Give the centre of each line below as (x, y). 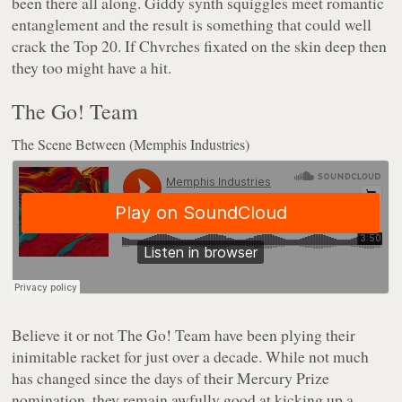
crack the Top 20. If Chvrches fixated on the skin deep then (200, 46)
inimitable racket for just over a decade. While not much (191, 357)
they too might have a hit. (92, 68)
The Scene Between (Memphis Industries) (131, 144)
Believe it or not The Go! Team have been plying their (184, 335)
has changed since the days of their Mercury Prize (171, 378)
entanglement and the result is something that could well (192, 25)
